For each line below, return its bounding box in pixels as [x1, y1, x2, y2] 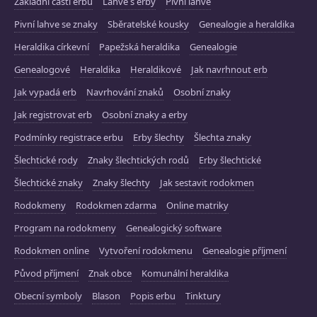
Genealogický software [126, 221, 221, 234]
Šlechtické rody [14, 154, 78, 166]
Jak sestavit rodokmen [160, 176, 254, 189]
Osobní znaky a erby [102, 108, 188, 121]
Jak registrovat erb [14, 108, 92, 121]
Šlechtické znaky [14, 176, 83, 189]
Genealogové [14, 63, 70, 76]
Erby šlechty [133, 131, 184, 144]
